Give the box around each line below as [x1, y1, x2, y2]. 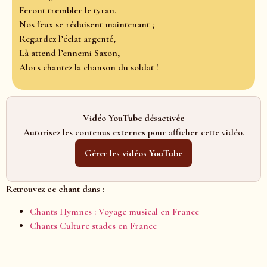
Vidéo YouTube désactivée [83, 112, 184, 125]
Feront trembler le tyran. [19, 4, 116, 16]
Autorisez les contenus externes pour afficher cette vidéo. [23, 126, 244, 139]
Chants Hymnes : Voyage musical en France [30, 206, 199, 218]
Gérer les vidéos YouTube [85, 147, 182, 160]
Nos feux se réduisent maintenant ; [19, 18, 154, 30]
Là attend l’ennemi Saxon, [19, 46, 120, 59]
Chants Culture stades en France [30, 220, 157, 232]
